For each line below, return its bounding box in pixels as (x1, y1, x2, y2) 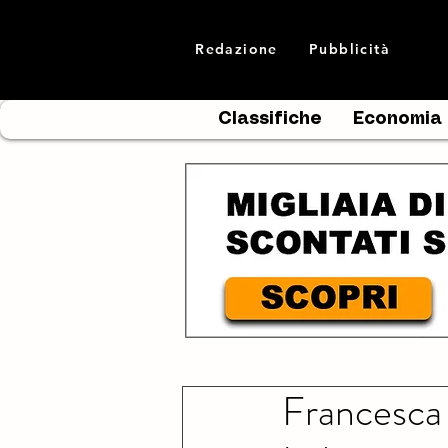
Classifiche (218, 111, 322, 127)
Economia (353, 111, 442, 127)
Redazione (195, 40, 278, 58)
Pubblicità (309, 40, 390, 58)
